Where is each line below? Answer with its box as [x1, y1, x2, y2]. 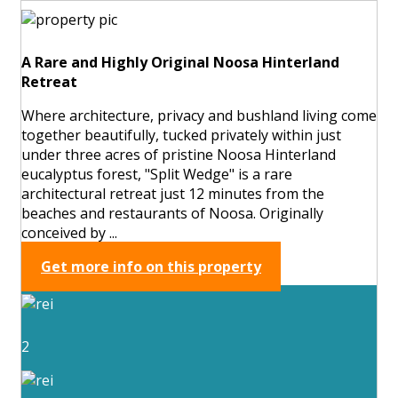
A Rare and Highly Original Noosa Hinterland [21, 52, 339, 72]
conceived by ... [21, 222, 117, 243]
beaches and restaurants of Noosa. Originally [21, 203, 323, 223]
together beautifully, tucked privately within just [21, 124, 341, 145]
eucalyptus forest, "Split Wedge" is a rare [21, 163, 292, 184]
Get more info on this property [41, 256, 261, 276]
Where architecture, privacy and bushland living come [21, 105, 377, 125]
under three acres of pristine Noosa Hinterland [21, 144, 336, 164]
